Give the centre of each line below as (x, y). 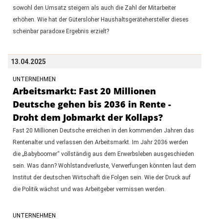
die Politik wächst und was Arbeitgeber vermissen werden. (89, 189)
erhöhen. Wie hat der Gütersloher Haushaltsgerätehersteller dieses (100, 19)
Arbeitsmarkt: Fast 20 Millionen (84, 91)
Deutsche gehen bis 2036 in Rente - (92, 104)
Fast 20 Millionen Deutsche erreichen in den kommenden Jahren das (103, 130)
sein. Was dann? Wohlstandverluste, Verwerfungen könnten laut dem (104, 165)
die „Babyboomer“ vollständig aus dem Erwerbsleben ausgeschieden (103, 154)
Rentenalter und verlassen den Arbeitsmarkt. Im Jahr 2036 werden (100, 142)
